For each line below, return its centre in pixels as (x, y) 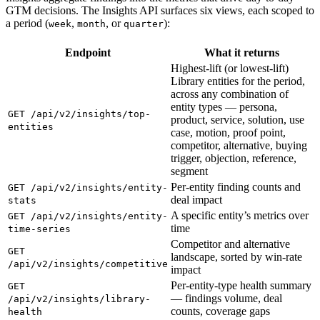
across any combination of (230, 94)
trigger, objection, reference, (234, 158)
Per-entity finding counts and (236, 186)
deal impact (196, 199)
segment (189, 171)
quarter (144, 24)
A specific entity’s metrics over (240, 215)
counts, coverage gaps (220, 311)
